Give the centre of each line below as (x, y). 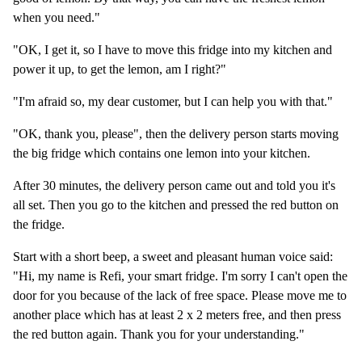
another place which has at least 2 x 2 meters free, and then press (177, 315)
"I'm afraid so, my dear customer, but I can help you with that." (173, 102)
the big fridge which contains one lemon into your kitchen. (162, 154)
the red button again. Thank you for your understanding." (159, 335)
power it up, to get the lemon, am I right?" (120, 69)
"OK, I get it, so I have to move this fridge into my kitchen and (173, 50)
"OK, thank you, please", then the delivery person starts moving (176, 134)
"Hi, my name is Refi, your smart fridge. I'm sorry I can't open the (180, 276)
